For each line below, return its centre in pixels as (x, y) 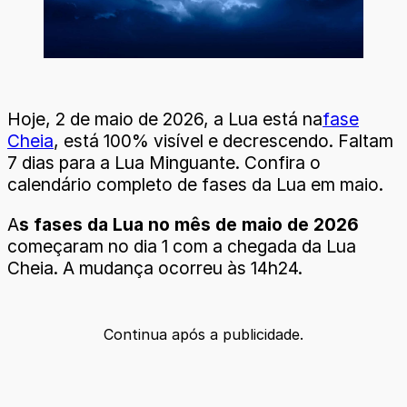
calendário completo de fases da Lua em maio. (195, 185)
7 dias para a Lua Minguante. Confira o (164, 163)
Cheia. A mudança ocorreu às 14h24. (155, 268)
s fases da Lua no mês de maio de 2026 (189, 224)
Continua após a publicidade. (203, 334)
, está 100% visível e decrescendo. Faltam (223, 141)
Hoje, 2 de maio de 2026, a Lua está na (165, 119)
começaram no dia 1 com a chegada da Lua (182, 246)
